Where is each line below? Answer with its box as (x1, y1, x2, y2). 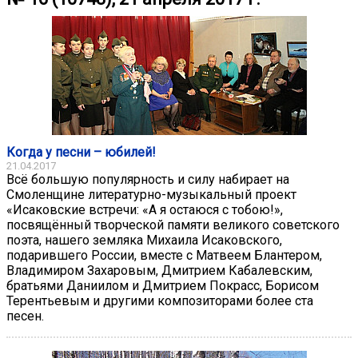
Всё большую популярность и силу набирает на (6, 171, 289, 187)
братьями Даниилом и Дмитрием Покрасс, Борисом (6, 277, 319, 293)
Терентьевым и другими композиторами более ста (6, 292, 313, 308)
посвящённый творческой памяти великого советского (6, 217, 340, 233)
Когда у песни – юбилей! (6, 144, 156, 160)
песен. (6, 308, 44, 324)
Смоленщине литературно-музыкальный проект (6, 186, 296, 202)
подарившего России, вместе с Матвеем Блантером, (6, 247, 322, 263)
